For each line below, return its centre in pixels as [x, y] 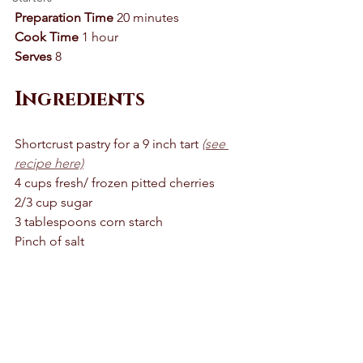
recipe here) [49, 163]
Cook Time [47, 36]
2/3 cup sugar [55, 202]
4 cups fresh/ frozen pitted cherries [116, 182]
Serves [33, 56]
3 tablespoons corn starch [90, 221]
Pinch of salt [49, 241]
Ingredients [80, 99]
